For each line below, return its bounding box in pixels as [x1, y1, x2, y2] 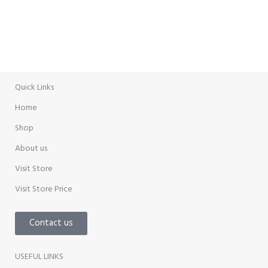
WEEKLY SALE [15, 26, 74, 42]
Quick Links [15, 81, 54, 95]
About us [15, 142, 47, 156]
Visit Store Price [15, 182, 72, 197]
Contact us [29, 216, 73, 231]
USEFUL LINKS [15, 250, 63, 264]
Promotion [15, 52, 54, 66]
